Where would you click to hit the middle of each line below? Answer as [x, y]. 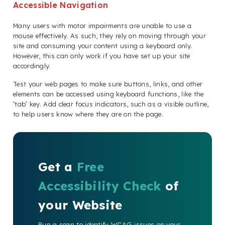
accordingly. [32, 66]
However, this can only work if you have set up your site [102, 56]
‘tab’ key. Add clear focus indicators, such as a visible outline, [111, 104]
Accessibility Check [100, 186]
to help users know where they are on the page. [88, 114]
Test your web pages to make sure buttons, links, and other [108, 84]
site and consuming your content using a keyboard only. [103, 46]
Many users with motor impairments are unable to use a [102, 26]
